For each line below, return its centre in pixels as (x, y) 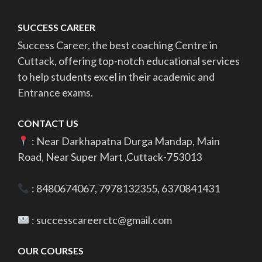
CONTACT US (48, 123)
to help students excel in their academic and (116, 77)
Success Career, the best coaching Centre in (118, 45)
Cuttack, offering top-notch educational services (129, 61)
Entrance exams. (55, 93)
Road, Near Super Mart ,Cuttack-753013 (110, 157)
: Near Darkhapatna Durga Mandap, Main (125, 141)
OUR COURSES (51, 251)
